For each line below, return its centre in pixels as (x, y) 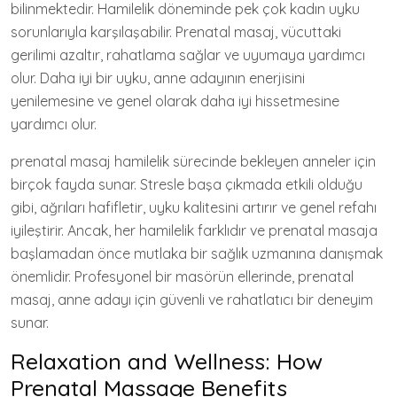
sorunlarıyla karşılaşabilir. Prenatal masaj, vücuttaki (176, 31)
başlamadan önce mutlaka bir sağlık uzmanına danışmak (197, 253)
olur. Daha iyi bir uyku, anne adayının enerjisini (158, 78)
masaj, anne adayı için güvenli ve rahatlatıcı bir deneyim (192, 299)
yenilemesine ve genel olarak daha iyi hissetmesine (175, 101)
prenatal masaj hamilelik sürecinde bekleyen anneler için (193, 161)
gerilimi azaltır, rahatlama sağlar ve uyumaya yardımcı (188, 54)
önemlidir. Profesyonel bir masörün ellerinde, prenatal (182, 276)
